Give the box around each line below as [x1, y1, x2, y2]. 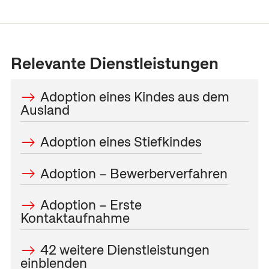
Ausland [20, 100, 70, 119]
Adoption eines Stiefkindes [40, 132, 202, 151]
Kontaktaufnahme [20, 209, 130, 228]
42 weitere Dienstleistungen [40, 240, 210, 259]
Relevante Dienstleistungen [10, 52, 219, 74]
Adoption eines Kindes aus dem [40, 87, 230, 106]
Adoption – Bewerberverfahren [40, 164, 228, 183]
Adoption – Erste [40, 196, 142, 214]
